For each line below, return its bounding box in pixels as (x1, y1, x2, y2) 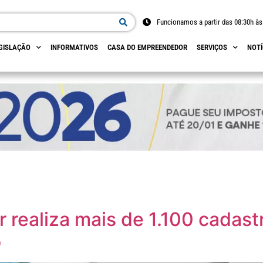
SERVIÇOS (197, 42, 228, 52)
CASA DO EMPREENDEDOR (107, 42, 188, 52)
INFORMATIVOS (50, 42, 99, 52)
